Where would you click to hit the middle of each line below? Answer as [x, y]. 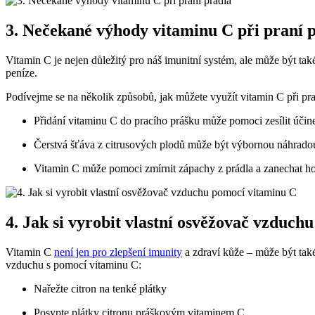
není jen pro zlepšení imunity [118, 252]
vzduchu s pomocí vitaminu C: [73, 265]
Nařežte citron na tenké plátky [100, 289]
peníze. [21, 73]
